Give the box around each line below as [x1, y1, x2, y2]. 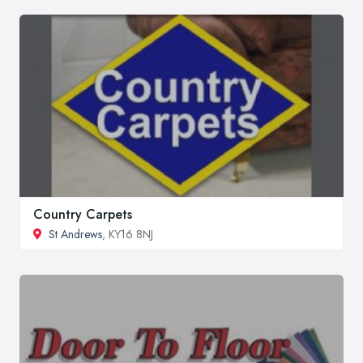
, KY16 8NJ [102, 225, 153, 242]
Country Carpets [33, 204, 132, 224]
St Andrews [49, 225, 102, 242]
